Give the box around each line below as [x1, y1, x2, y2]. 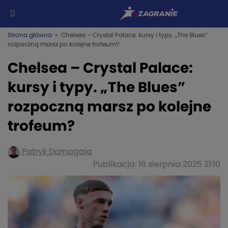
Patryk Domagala [20, 148, 92, 156]
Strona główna [8, 32, 52, 38]
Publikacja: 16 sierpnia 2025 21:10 [93, 160, 220, 168]
